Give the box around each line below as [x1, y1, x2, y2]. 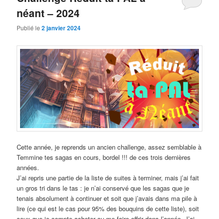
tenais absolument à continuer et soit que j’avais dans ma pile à [17, 193, 197, 203]
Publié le [17, 23, 42, 32]
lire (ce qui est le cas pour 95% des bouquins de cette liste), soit [17, 203, 199, 213]
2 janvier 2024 [42, 23, 81, 33]
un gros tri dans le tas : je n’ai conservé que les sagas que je [17, 183, 190, 193]
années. [17, 162, 40, 172]
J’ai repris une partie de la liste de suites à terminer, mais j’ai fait [17, 173, 199, 182]
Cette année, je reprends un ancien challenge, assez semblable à [17, 142, 202, 152]
